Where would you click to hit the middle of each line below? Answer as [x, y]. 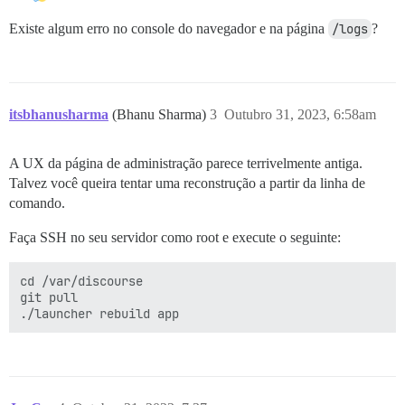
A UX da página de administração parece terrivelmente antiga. [186, 163]
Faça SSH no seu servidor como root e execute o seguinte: [175, 237]
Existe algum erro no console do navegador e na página [169, 28]
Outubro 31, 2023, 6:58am [300, 114]
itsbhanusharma [59, 114]
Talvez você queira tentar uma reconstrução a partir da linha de [187, 183]
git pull [49, 297]
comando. [37, 202]
